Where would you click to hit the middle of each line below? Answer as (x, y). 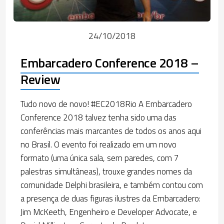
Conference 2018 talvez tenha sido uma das (98, 117)
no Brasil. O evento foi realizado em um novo (98, 144)
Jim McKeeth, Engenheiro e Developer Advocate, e (109, 212)
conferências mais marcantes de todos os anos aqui (111, 131)
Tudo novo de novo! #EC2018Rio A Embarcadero (106, 104)
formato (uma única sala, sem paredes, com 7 (100, 158)
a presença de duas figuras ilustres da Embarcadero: (110, 198)
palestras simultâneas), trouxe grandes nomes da (106, 171)
